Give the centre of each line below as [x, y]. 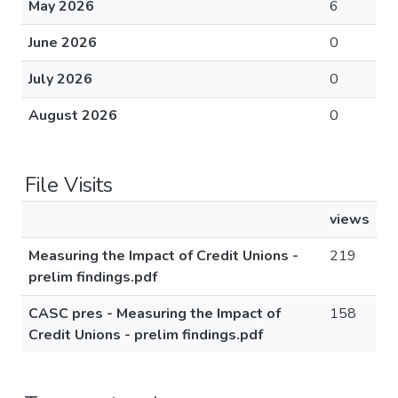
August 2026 [73, 115]
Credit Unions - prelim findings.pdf [146, 335]
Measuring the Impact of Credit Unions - [163, 256]
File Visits [69, 185]
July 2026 [60, 79]
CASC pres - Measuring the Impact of [155, 314]
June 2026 [63, 43]
